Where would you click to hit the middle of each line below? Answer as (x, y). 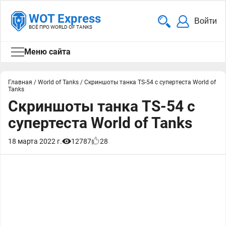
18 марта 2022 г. (35, 141)
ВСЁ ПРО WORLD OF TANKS (61, 27)
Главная (20, 82)
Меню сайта (47, 52)
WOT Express (65, 19)
